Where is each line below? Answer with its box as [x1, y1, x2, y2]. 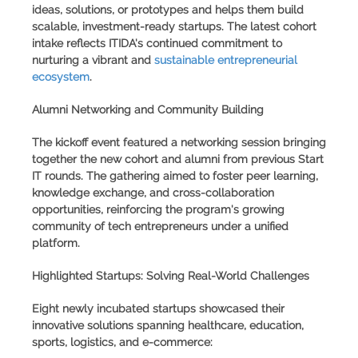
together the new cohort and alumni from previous [32, 152, 298, 165]
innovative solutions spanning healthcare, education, [32, 318, 304, 332]
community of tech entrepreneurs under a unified [32, 219, 288, 233]
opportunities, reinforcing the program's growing [32, 202, 284, 216]
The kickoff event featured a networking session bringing [32, 135, 326, 149]
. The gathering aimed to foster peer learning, [81, 169, 318, 182]
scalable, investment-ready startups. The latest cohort [32, 19, 316, 33]
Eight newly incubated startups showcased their [32, 301, 284, 315]
